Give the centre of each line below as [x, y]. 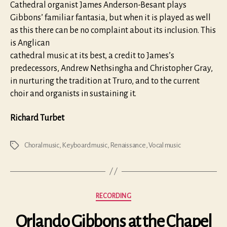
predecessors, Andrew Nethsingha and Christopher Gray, [111, 69]
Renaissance [128, 145]
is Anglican [30, 43]
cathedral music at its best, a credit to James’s [92, 56]
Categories [132, 194]
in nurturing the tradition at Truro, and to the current [105, 81]
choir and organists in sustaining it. [73, 94]
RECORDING [113, 196]
